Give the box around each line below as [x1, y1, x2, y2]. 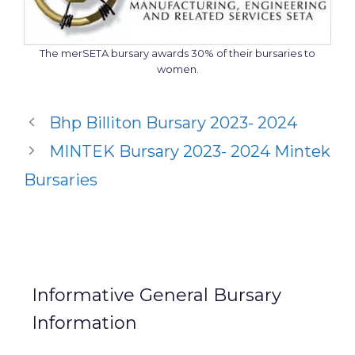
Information [32, 311, 137, 334]
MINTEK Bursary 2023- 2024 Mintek [49, 141, 330, 161]
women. [156, 62, 199, 75]
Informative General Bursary [32, 284, 281, 306]
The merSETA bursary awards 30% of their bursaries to [40, 46, 315, 59]
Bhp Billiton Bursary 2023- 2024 [49, 113, 297, 132]
